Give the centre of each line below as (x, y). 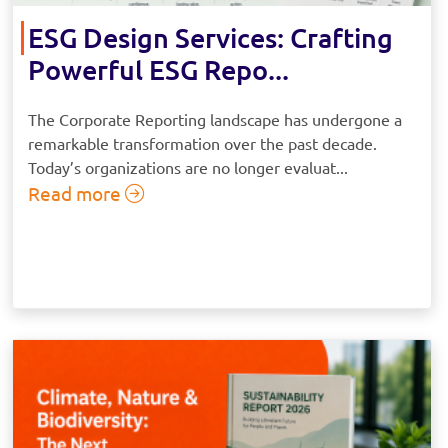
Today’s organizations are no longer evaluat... (188, 167)
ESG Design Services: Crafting (210, 37)
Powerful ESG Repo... (158, 69)
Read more (76, 193)
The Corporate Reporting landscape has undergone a (215, 119)
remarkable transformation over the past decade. (202, 143)
